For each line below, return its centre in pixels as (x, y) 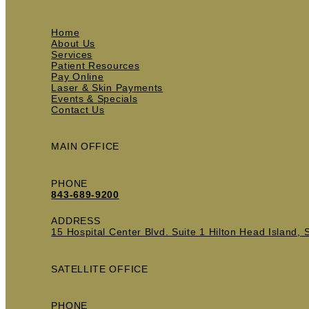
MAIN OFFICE (86, 147)
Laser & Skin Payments (107, 88)
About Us (73, 44)
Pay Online (78, 77)
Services (72, 55)
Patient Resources (96, 66)
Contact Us (78, 110)
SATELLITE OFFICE (100, 269)
